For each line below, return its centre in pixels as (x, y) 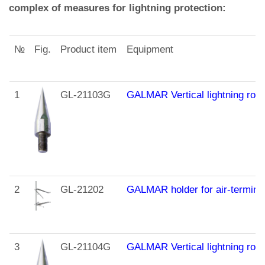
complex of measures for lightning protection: (117, 8)
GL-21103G (85, 95)
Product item (88, 50)
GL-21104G (85, 247)
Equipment (150, 50)
